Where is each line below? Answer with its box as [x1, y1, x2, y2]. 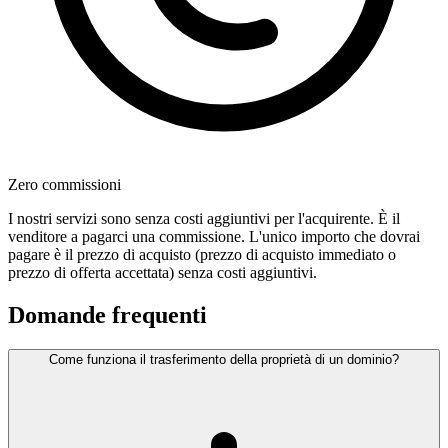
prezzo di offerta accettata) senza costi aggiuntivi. [8, 264, 317, 282]
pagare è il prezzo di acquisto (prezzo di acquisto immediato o [8, 246, 396, 264]
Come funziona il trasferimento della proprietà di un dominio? [49, 352, 399, 368]
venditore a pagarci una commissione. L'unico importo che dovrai [8, 228, 420, 246]
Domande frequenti [8, 302, 207, 329]
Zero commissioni [8, 176, 121, 194]
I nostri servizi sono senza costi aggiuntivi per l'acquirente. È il [8, 210, 400, 228]
